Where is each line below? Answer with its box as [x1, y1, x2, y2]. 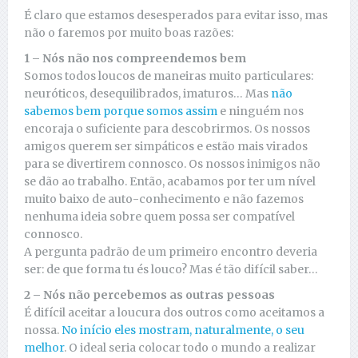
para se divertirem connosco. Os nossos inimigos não [24, 157, 320, 172]
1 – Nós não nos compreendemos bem [24, 51, 246, 66]
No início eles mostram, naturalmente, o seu [59, 323, 304, 338]
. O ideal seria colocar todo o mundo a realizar [64, 340, 316, 356]
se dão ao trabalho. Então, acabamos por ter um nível [24, 174, 316, 189]
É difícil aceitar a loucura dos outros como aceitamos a [24, 305, 324, 320]
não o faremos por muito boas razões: [24, 26, 233, 41]
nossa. [24, 323, 59, 338]
